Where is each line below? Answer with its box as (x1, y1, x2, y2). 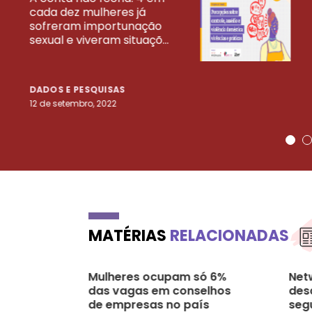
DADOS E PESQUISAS (29, 83, 126, 95)
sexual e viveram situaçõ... (29, 31, 169, 48)
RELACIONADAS (170, 224, 289, 247)
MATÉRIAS (88, 224, 170, 247)
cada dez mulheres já (29, 3, 146, 20)
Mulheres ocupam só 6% (88, 268, 227, 285)
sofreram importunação (29, 17, 162, 34)
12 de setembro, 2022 (29, 97, 116, 109)
